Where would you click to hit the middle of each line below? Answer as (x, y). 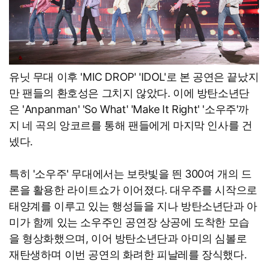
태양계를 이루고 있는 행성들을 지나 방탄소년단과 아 (133, 206)
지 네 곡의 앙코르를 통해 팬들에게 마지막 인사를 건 (131, 126)
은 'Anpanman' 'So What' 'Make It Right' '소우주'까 (129, 109)
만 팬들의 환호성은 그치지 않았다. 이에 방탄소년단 (129, 93)
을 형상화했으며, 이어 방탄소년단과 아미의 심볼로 (128, 239)
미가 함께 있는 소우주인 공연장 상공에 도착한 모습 (129, 223)
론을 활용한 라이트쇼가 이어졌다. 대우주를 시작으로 (133, 190)
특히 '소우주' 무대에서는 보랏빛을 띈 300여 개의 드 (130, 174)
